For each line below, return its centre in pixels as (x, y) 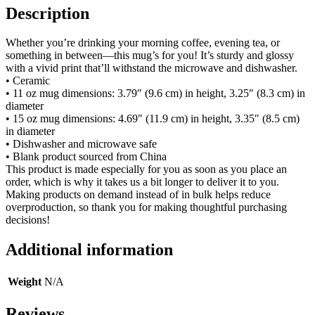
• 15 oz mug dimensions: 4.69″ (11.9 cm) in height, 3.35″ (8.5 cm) (153, 119)
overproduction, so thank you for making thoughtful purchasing (146, 207)
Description (47, 13)
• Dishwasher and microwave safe (81, 144)
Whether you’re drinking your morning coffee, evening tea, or (143, 43)
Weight (25, 282)
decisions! (28, 220)
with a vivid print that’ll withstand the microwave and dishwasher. (152, 68)
